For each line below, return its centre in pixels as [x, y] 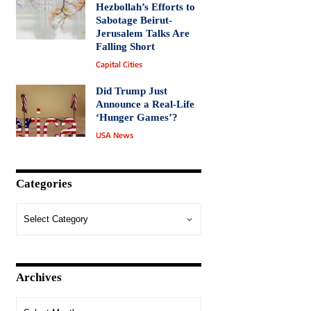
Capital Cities [119, 65]
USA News [114, 135]
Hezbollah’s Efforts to [145, 7]
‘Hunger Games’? [136, 118]
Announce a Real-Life [145, 104]
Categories [44, 184]
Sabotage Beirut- [134, 20]
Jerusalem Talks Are [142, 34]
